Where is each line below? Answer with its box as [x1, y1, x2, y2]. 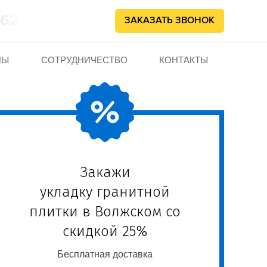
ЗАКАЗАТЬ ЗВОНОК [125, 16, 215, 26]
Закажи [79, 164, 131, 181]
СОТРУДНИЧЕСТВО [41, 55, 128, 65]
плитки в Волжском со [29, 203, 181, 220]
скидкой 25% [63, 223, 147, 240]
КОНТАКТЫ [159, 55, 209, 65]
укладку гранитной [40, 184, 170, 200]
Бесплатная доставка [57, 249, 153, 259]
